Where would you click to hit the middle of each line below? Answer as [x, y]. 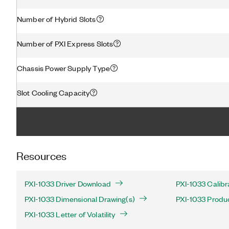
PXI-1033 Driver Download [68, 184]
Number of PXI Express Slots [65, 43]
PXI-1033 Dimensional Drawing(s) [80, 199]
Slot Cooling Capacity [53, 92]
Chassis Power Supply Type [63, 68]
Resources [41, 155]
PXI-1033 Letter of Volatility [70, 214]
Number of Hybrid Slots [56, 19]
